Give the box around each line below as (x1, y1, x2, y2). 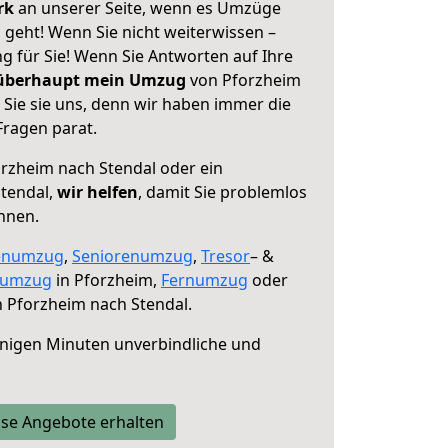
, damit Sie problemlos (138, 181, 307, 203)
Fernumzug (161, 269, 248, 291)
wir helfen (57, 181, 138, 203)
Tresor (201, 245, 250, 267)
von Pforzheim (186, 69, 301, 91)
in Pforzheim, (52, 269, 161, 291)
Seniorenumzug (72, 245, 193, 267)
